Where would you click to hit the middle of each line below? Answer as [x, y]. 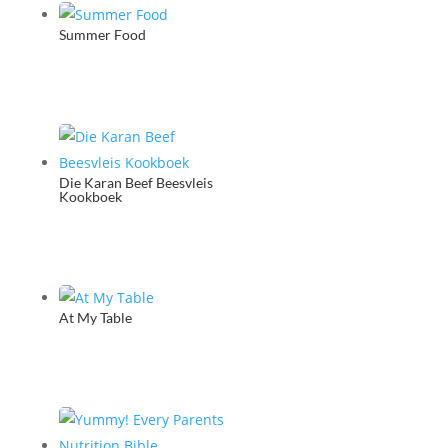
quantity [72, 22]
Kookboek [90, 196]
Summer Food [102, 34]
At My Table [95, 318]
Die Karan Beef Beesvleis [135, 182]
